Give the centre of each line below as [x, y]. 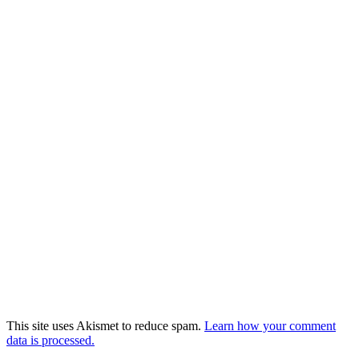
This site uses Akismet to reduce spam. [105, 326]
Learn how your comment [270, 326]
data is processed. [50, 340]
